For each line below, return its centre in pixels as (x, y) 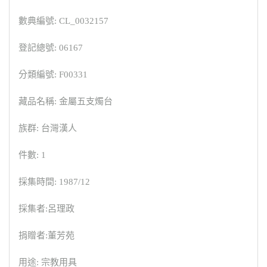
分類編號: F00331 (53, 75)
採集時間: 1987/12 (54, 182)
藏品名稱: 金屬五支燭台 (66, 102)
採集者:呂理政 (46, 209)
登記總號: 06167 (51, 48)
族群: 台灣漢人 (48, 128)
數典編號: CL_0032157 (63, 21)
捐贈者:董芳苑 (46, 236)
